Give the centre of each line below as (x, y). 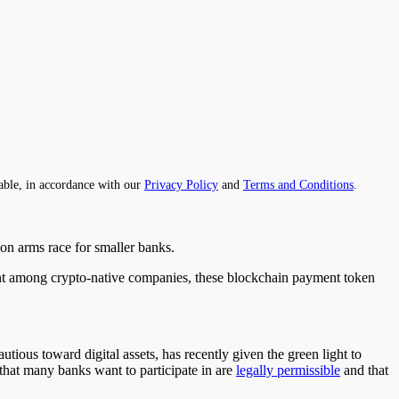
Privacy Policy (181, 184)
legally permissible (288, 370)
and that (364, 370)
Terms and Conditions (298, 184)
